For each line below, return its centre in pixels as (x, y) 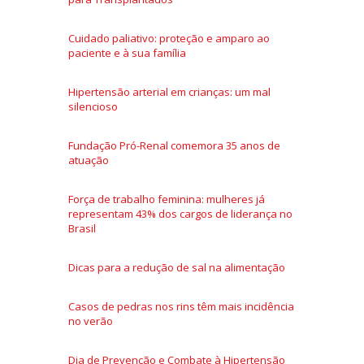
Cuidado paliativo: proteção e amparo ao (169, 38)
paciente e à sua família (127, 52)
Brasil (82, 228)
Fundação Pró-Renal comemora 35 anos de (174, 145)
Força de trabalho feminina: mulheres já (167, 199)
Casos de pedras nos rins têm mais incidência (181, 306)
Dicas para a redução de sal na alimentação (177, 267)
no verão (91, 321)
